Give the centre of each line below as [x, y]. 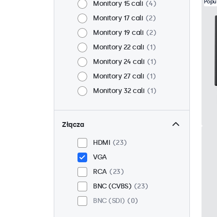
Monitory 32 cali [119, 91]
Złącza [73, 125]
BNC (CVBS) [112, 186]
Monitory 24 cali [119, 62]
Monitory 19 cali [118, 33]
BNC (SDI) [109, 201]
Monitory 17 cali [118, 18]
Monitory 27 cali [118, 76]
